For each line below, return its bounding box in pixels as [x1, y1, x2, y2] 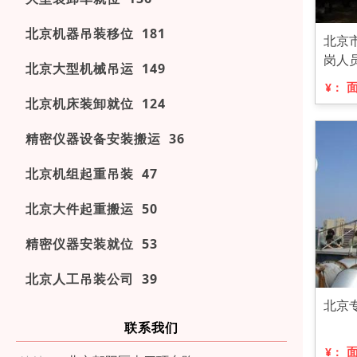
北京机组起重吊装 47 [25, 165, 158, 182]
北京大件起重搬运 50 [25, 200, 158, 218]
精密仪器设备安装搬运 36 [25, 130, 185, 147]
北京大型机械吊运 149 [25, 60, 166, 77]
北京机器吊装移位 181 [25, 25, 166, 42]
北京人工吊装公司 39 [25, 270, 158, 288]
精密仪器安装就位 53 [25, 235, 158, 253]
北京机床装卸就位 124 [25, 95, 166, 112]
